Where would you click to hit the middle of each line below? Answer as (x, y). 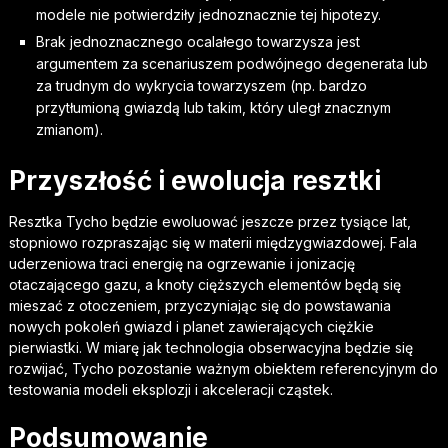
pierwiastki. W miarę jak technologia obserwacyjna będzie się (210, 347)
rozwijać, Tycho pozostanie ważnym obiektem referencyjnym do (223, 368)
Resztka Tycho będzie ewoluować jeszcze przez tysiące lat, (209, 221)
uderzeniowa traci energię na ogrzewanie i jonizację (181, 263)
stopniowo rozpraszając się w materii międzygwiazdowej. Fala (212, 242)
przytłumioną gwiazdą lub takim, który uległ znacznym (213, 107)
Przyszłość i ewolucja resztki (194, 180)
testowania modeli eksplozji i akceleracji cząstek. (170, 389)
